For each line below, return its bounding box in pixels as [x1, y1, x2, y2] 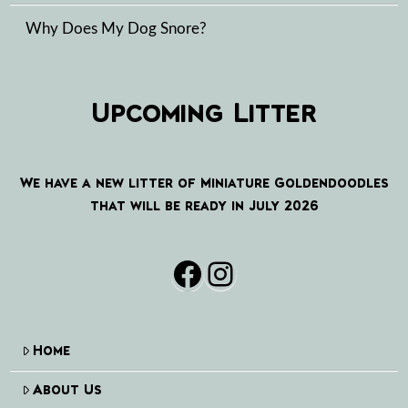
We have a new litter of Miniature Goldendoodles [19, 174, 389, 190]
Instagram [203, 254, 372, 291]
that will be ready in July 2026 [89, 197, 319, 213]
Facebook [170, 254, 327, 291]
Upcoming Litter [91, 97, 317, 127]
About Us [33, 381, 103, 397]
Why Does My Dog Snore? [25, 21, 208, 36]
